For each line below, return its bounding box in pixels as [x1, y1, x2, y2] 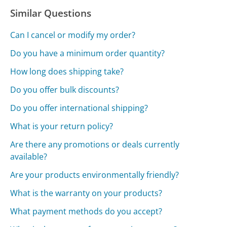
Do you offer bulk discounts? [10, 84, 120, 95]
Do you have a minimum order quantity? [10, 47, 165, 59]
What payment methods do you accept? [10, 205, 163, 217]
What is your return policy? [10, 120, 113, 132]
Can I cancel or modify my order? [10, 29, 136, 41]
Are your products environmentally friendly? [10, 169, 179, 180]
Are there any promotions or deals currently [10, 138, 180, 150]
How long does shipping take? [10, 65, 124, 77]
